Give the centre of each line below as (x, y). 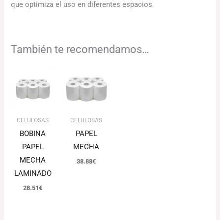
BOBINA (33, 133)
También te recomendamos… (80, 49)
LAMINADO (33, 173)
